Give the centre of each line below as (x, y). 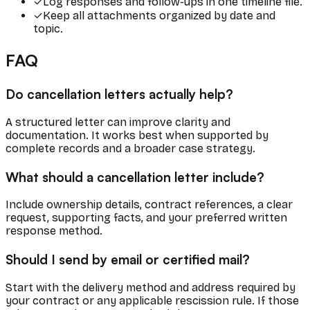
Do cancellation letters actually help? (119, 94)
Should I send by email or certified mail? (128, 259)
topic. (48, 29)
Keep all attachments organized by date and (159, 16)
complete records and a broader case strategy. (130, 148)
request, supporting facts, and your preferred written (146, 218)
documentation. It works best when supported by (137, 135)
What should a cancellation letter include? (135, 176)
